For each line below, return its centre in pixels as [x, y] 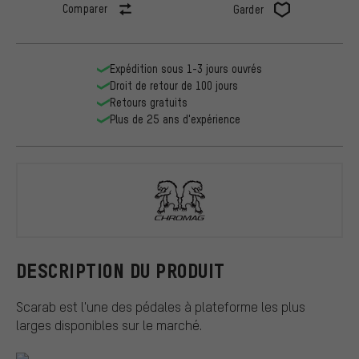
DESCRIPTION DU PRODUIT [121, 271]
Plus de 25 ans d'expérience [175, 119]
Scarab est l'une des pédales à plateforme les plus [161, 306]
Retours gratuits [149, 103]
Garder [248, 10]
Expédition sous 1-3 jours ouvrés [186, 69]
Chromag [290, 212]
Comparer [85, 9]
